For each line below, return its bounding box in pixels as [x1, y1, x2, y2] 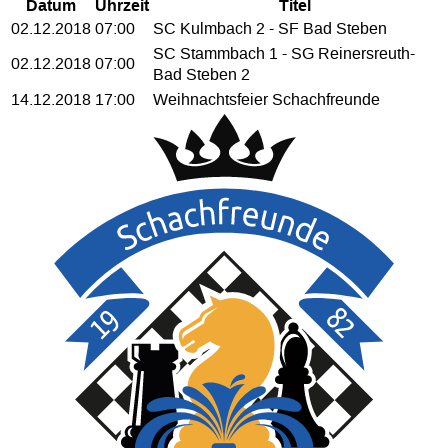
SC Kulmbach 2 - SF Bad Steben [153, 18, 387, 39]
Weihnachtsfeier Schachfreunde [153, 89, 380, 110]
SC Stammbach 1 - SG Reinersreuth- [153, 43, 415, 64]
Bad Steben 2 [153, 64, 250, 85]
